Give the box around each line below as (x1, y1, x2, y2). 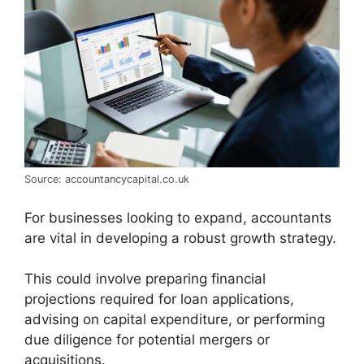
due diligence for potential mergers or (24, 331, 270, 349)
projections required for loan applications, (24, 291, 294, 308)
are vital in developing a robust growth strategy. (24, 229, 336, 246)
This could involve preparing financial (24, 271, 266, 288)
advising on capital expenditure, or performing (24, 311, 325, 328)
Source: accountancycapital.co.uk (24, 173, 189, 186)
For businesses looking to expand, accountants (24, 209, 331, 226)
